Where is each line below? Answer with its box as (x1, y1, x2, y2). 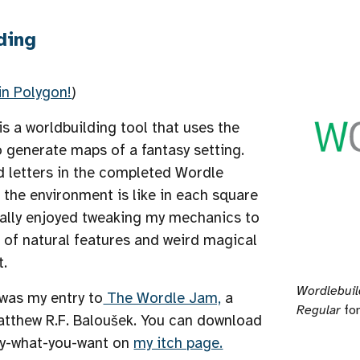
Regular (297, 302, 342, 319)
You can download (141, 311, 263, 329)
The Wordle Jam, (103, 288, 222, 307)
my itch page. (133, 333, 223, 352)
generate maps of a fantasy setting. (2, 141, 245, 159)
